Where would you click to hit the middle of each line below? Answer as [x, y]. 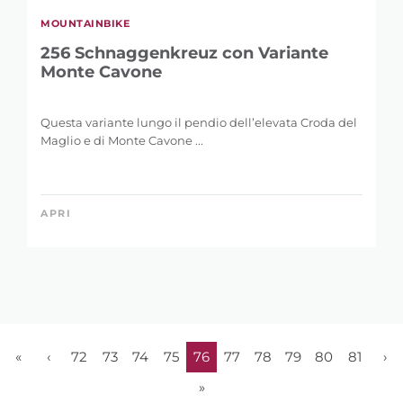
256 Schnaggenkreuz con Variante [184, 54]
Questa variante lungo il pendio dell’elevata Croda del [199, 123]
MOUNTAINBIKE [85, 24]
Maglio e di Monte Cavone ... [122, 141]
